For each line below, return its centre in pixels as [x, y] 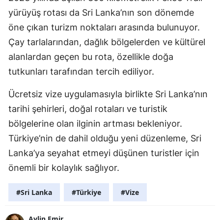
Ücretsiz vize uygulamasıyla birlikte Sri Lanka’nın [108, 94]
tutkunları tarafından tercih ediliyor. [81, 71]
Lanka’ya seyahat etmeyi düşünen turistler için [104, 153]
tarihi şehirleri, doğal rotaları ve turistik [88, 109]
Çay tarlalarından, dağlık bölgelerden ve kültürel [107, 42]
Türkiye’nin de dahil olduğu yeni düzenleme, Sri [105, 138]
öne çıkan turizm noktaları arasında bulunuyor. [104, 27]
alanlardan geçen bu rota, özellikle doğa [91, 56]
